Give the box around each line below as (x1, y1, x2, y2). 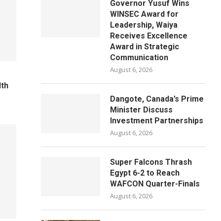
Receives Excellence (110, 31, 188, 40)
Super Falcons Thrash (110, 157, 192, 167)
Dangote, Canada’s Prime (110, 94, 204, 104)
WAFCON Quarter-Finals (110, 179, 200, 188)
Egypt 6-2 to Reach (110, 168, 180, 178)
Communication (110, 53, 169, 62)
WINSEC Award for (110, 9, 179, 19)
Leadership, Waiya (110, 20, 178, 30)
